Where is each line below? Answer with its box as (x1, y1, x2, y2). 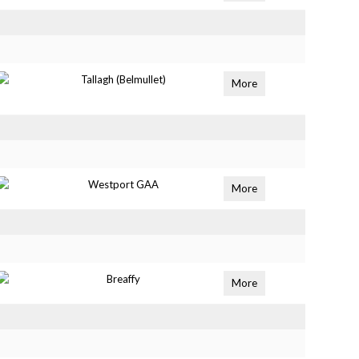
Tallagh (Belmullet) (81, 73, 167, 86)
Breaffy (107, 272, 141, 285)
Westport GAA (88, 178, 159, 191)
